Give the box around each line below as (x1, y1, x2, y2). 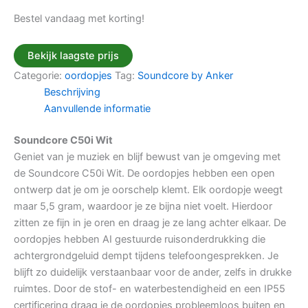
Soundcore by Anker (137, 69, 233, 82)
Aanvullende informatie (43, 102, 151, 115)
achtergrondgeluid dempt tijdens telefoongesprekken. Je (14, 250, 278, 263)
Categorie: (14, 69, 65, 82)
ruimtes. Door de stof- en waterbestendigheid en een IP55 (14, 283, 285, 296)
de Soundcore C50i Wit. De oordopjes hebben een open (14, 167, 275, 180)
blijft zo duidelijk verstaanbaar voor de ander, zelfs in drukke (14, 266, 291, 279)
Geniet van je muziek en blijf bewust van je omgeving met (14, 151, 280, 164)
